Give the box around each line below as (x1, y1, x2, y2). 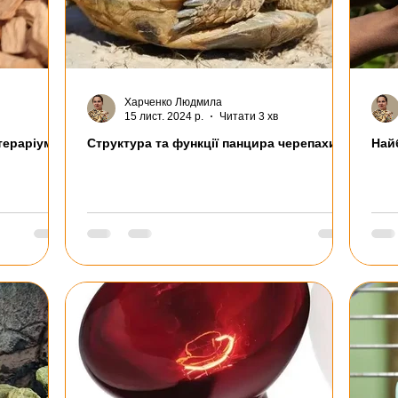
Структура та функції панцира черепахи (87, 135, 337, 150)
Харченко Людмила (124, 95, 222, 108)
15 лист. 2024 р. (124, 110, 203, 123)
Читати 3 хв (219, 110, 278, 123)
